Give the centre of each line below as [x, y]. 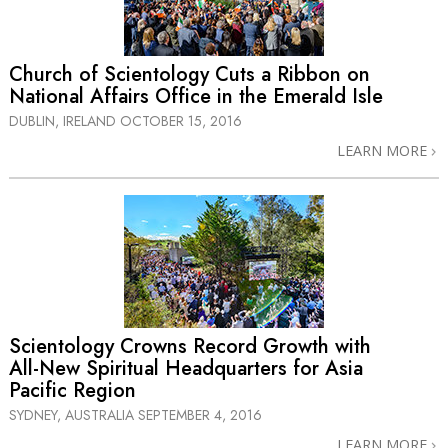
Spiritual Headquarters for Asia [221, 369]
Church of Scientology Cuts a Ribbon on [189, 74]
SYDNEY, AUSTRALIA [73, 415]
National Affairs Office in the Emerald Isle [196, 96]
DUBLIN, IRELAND [64, 120]
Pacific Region [72, 391]
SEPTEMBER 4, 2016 [200, 415]
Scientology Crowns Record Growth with [190, 347]
